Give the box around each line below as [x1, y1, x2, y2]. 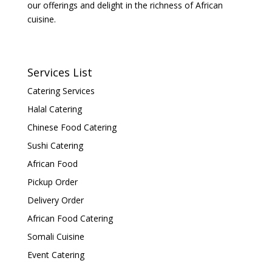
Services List [27, 65, 92, 80]
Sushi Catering [27, 140, 83, 151]
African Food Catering [27, 212, 113, 224]
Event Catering [27, 249, 84, 260]
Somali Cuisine [27, 231, 84, 242]
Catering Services [27, 85, 95, 97]
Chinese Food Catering [27, 121, 117, 133]
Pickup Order [27, 176, 78, 188]
